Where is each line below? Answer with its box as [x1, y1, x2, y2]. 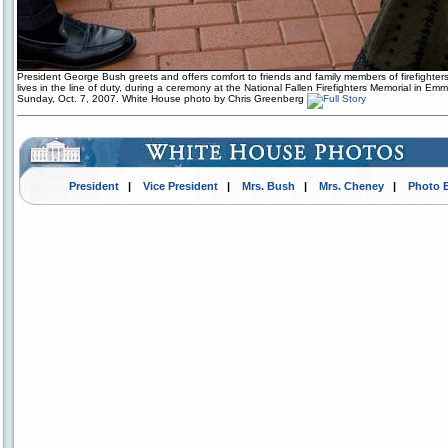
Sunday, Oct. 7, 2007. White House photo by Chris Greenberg [17, 93, 307, 104]
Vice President [142, 180, 218, 192]
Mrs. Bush [241, 180, 295, 192]
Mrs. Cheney [318, 180, 384, 192]
